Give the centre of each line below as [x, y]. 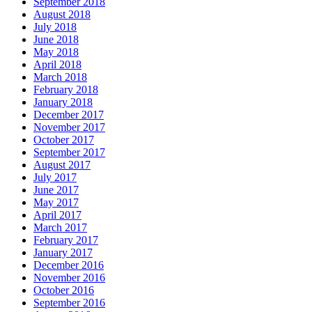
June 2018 [56, 39]
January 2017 [63, 252]
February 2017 [66, 240]
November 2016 [69, 277]
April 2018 [57, 64]
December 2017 [69, 114]
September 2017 [69, 152]
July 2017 [55, 177]
